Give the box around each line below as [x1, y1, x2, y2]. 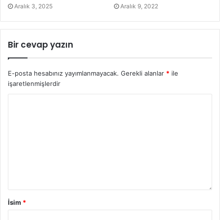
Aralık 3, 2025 [14, 2, 53, 10]
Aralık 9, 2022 [120, 2, 158, 10]
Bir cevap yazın [8, 38, 73, 51]
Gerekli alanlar [121, 69, 166, 77]
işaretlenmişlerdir [8, 79, 60, 87]
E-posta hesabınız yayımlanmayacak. [8, 69, 119, 77]
